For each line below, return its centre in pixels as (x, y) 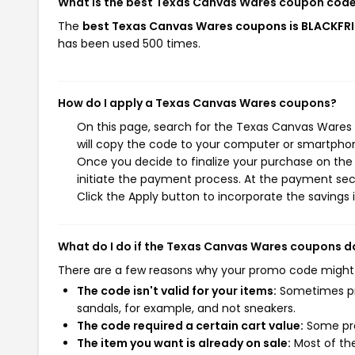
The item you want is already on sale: (184, 343)
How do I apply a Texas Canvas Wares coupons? (197, 103)
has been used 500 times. (129, 44)
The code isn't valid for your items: (177, 291)
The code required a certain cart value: (190, 326)
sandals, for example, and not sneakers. (186, 308)
